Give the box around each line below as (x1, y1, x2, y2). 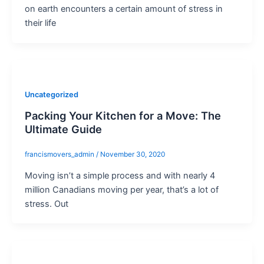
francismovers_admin (24, 150, 96, 159)
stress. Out (24, 198, 68, 209)
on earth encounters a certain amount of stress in (24, 3, 223, 14)
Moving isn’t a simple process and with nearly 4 (24, 170, 215, 181)
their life (24, 17, 56, 28)
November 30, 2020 (100, 150, 165, 159)
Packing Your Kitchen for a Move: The (24, 108, 221, 122)
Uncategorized (24, 90, 78, 99)
